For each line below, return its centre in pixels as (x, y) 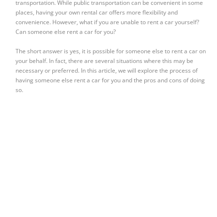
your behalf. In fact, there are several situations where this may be (105, 61)
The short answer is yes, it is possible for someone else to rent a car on (111, 51)
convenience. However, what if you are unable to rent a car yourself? (108, 22)
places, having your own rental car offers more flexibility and (97, 13)
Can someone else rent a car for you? (66, 32)
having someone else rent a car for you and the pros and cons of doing (110, 80)
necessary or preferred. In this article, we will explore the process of (107, 71)
